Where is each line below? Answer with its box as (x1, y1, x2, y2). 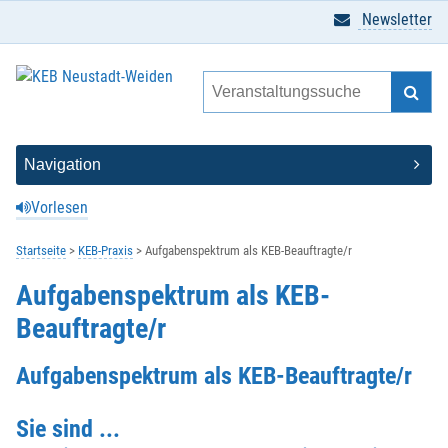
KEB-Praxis (78, 243, 133, 258)
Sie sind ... (16, 413, 120, 443)
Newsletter (358, 10, 432, 29)
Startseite (16, 243, 66, 258)
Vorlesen (31, 198, 88, 217)
